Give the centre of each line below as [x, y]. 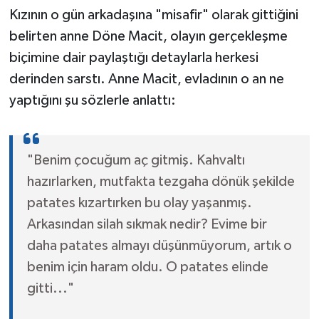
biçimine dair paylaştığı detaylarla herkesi [134, 58]
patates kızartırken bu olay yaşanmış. [139, 203]
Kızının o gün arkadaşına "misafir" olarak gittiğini [153, 15]
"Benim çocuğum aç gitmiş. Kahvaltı [136, 161]
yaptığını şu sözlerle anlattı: [92, 101]
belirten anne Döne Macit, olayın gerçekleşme [148, 37]
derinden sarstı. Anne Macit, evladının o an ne [146, 79]
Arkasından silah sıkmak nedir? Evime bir [147, 225]
